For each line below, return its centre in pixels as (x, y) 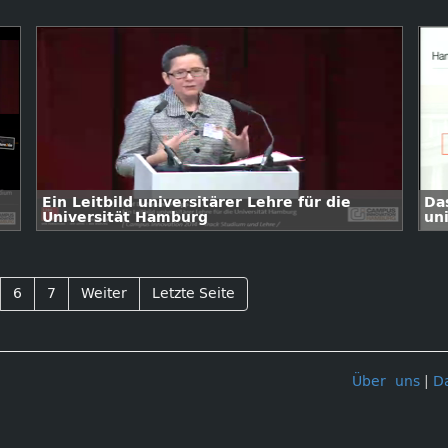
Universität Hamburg (125, 217)
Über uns (386, 381)
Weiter (104, 293)
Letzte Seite (193, 293)
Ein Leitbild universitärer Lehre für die (196, 202)
